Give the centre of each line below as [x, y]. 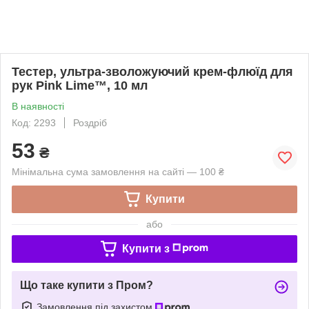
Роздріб [90, 122]
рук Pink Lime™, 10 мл [80, 85]
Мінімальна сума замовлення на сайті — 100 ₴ [118, 171]
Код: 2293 [34, 122]
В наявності [38, 106]
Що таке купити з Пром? [87, 285]
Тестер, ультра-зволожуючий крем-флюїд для [152, 71]
